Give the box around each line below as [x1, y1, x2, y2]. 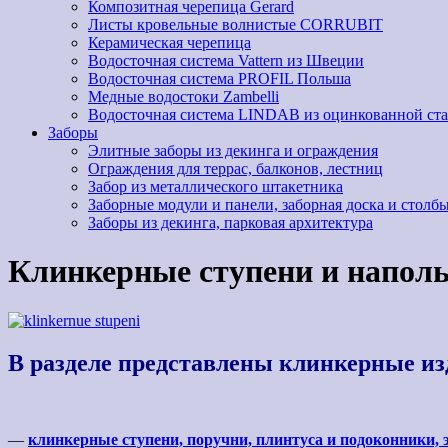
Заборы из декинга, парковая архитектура [88, 214, 373, 231]
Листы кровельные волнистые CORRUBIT [88, 16, 383, 33]
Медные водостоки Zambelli [88, 88, 279, 105]
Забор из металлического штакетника [88, 178, 343, 195]
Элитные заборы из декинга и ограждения [88, 142, 378, 159]
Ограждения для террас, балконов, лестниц [88, 160, 383, 177]
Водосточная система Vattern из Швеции [88, 52, 364, 69]
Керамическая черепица [88, 34, 251, 51]
